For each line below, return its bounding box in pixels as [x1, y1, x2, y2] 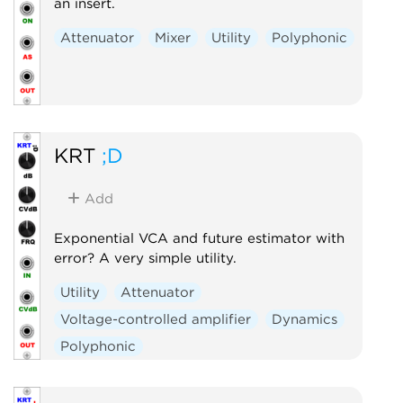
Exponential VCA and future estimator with [53, 229, 345, 246]
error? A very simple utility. [53, 249, 237, 266]
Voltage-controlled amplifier [60, 310, 252, 327]
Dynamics [272, 310, 338, 327]
